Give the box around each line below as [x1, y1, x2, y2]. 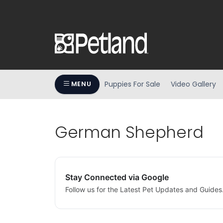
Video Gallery [170, 79, 216, 89]
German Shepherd [55, 120, 204, 143]
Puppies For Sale [105, 79, 161, 89]
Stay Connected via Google [65, 172, 169, 183]
